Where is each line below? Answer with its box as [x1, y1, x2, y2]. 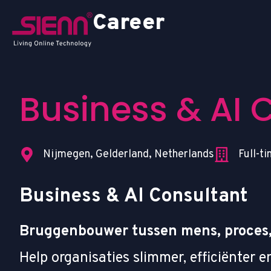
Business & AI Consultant [19, 184, 248, 209]
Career [93, 9, 165, 38]
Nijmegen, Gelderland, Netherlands [43, 147, 215, 162]
